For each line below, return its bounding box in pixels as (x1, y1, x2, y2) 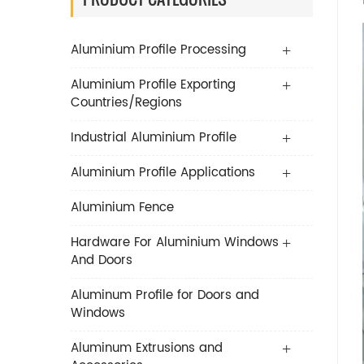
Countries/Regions (71, 93, 182, 114)
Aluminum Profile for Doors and (71, 285, 259, 306)
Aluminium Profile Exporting (71, 75, 236, 96)
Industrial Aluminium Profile (71, 128, 236, 149)
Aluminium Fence (71, 197, 174, 219)
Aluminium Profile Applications (71, 162, 255, 184)
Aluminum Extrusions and (71, 338, 223, 359)
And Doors (71, 250, 132, 271)
